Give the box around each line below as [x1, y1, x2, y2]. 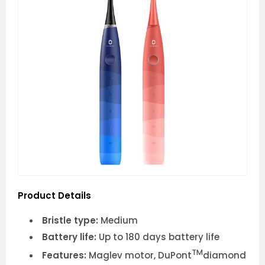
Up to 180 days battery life [99, 231, 219, 244]
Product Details [18, 189, 91, 202]
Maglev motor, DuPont [89, 249, 192, 262]
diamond [203, 249, 246, 262]
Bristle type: [42, 214, 101, 227]
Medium [101, 214, 138, 227]
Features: [42, 249, 89, 262]
